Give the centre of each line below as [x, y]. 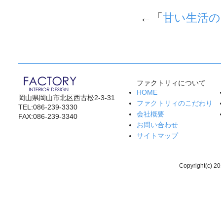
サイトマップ [157, 136]
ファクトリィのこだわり [175, 103]
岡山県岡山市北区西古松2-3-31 [67, 98]
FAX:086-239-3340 [48, 116]
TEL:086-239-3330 [48, 107]
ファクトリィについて [171, 83]
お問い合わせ [157, 125]
